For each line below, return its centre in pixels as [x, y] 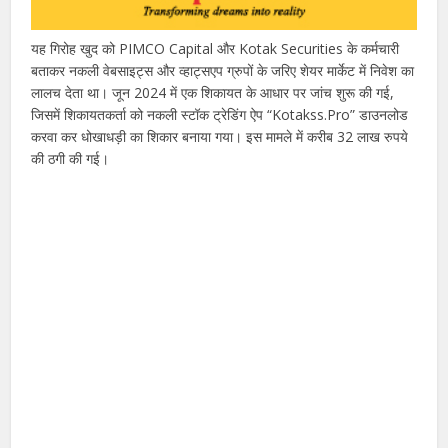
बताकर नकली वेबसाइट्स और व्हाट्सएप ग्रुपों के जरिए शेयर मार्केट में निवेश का [223, 70]
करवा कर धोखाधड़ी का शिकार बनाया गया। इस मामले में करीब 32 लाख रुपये [220, 136]
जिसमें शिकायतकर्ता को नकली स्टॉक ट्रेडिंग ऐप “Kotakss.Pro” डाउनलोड [220, 114]
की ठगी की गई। [70, 158]
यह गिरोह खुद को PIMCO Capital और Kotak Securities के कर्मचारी [215, 48]
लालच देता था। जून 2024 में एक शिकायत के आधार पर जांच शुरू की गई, [213, 92]
